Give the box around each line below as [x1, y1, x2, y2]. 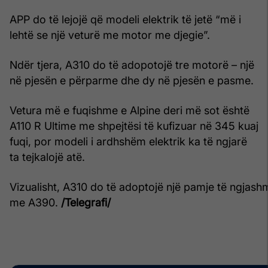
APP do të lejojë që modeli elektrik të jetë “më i [10, 13, 241, 26]
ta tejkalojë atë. [10, 150, 85, 163]
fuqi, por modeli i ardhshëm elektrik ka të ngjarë [10, 135, 247, 148]
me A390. [10, 196, 61, 209]
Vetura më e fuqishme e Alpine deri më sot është [10, 103, 249, 117]
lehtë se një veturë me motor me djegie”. [10, 28, 210, 41]
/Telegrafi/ [61, 196, 111, 209]
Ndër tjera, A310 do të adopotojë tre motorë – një [10, 58, 254, 71]
